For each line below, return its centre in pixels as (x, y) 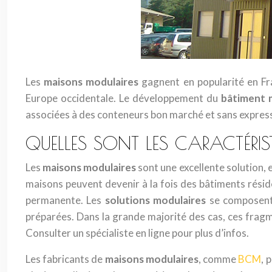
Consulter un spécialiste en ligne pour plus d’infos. (137, 233)
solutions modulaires (155, 200)
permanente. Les (65, 200)
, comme (218, 259)
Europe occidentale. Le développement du (123, 98)
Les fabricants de (64, 259)
